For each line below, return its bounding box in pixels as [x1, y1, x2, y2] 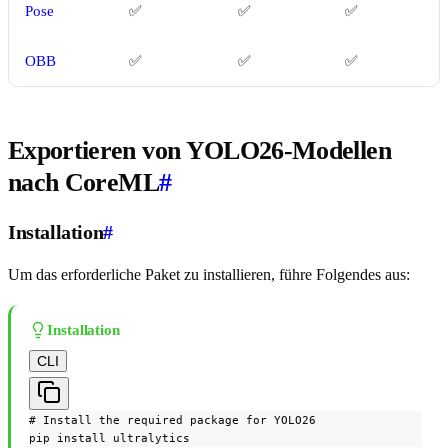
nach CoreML [8, 168, 159, 198]
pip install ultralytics [29, 431, 190, 446]
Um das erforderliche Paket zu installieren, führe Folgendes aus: [8, 266, 410, 284]
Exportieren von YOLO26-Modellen [8, 136, 391, 166]
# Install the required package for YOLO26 [29, 413, 316, 428]
